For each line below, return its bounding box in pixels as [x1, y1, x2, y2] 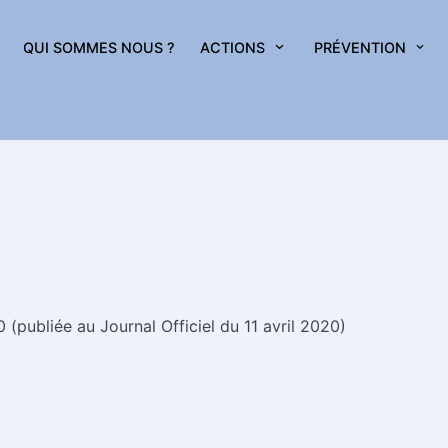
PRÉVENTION [313, 38, 406, 56]
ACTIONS [200, 38, 266, 56]
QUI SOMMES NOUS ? [23, 38, 176, 56]
